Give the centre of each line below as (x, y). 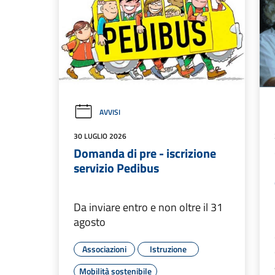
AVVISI (110, 112)
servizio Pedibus (116, 168)
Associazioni (104, 249)
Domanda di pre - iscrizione (145, 153)
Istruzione (168, 249)
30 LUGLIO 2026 (100, 136)
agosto (90, 222)
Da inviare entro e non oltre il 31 (148, 207)
